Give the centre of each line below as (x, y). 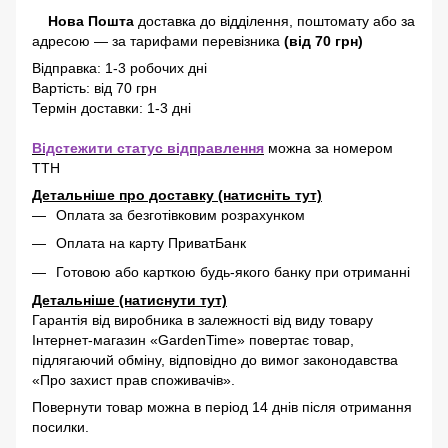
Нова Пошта (91, 21)
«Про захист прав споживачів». (133, 380)
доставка (167, 21)
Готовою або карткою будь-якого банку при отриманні (233, 271)
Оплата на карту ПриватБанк (155, 243)
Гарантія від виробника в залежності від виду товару (202, 320)
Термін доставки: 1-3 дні (111, 108)
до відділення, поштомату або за (307, 21)
